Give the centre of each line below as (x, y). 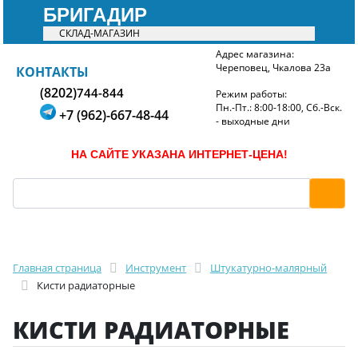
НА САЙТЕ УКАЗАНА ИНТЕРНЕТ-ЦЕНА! (179, 154)
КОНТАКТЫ (52, 72)
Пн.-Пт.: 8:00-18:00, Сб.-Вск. (278, 107)
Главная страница (57, 268)
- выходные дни (253, 121)
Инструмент (156, 268)
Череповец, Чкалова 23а (273, 68)
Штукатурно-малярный (268, 268)
